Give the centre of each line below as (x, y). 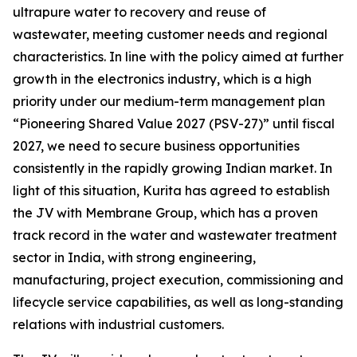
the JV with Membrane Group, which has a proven (165, 213)
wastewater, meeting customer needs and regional (170, 34)
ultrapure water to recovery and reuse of (139, 12)
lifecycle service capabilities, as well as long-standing (178, 302)
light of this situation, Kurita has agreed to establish (171, 190)
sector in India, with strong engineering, (134, 257)
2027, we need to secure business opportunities (156, 146)
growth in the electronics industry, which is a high (162, 79)
